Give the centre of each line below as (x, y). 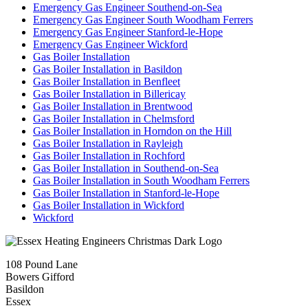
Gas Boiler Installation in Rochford (109, 155)
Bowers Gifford (40, 276)
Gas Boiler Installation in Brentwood (113, 106)
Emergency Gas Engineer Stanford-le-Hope (128, 32)
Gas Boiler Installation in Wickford (109, 205)
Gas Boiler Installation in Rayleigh (108, 143)
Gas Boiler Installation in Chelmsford (114, 118)
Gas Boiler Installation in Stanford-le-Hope (126, 192)
